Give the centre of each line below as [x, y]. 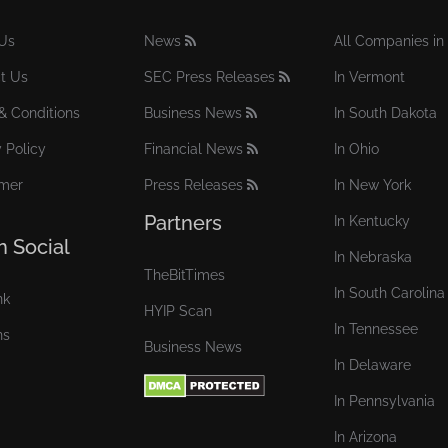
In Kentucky [372, 220]
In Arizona [365, 436]
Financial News [193, 148]
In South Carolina [389, 292]
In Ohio [356, 148]
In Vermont [369, 76]
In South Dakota [385, 112]
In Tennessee [376, 328]
